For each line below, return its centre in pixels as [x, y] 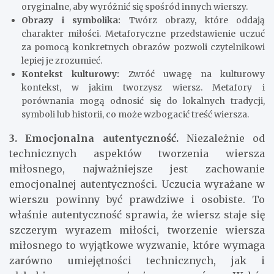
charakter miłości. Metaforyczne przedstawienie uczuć [143, 33]
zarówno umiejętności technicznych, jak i [137, 260]
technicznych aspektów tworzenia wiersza [137, 153]
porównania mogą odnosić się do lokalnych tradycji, [143, 101]
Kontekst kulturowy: [71, 74]
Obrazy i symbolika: [71, 20]
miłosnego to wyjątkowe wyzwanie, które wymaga [137, 245]
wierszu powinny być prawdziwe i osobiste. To [137, 199]
